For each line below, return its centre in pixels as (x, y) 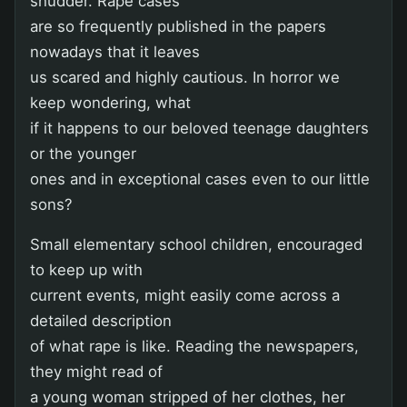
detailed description (101, 320)
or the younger (83, 153)
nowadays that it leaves (115, 51)
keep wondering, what (110, 102)
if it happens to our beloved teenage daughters (199, 128)
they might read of (96, 371)
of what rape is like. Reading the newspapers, (194, 346)
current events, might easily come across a (185, 295)
